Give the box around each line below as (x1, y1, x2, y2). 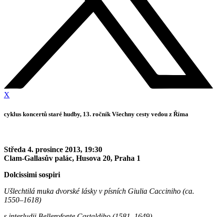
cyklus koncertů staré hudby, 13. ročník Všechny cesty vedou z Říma (4, 110, 188, 118)
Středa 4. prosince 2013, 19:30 (4, 145, 102, 154)
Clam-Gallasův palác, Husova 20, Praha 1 (4, 154, 140, 162)
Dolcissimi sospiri (4, 170, 60, 179)
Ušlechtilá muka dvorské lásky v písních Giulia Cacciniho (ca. (4, 186, 194, 195)
